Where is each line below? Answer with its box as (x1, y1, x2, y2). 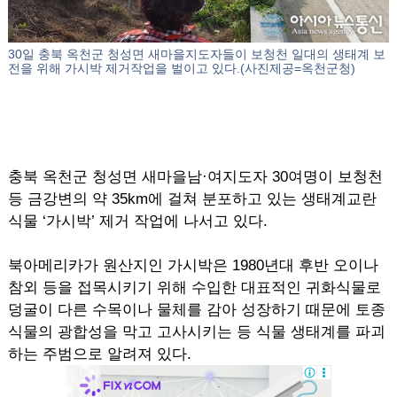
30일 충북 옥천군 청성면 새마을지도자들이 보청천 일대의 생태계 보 (7, 47, 385, 61)
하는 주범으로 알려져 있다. (7, 346, 191, 362)
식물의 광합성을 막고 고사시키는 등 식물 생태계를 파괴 (7, 323, 385, 340)
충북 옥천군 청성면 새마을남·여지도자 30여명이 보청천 (7, 168, 383, 185)
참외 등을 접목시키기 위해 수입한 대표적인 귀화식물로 (7, 279, 381, 296)
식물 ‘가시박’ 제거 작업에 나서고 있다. (7, 213, 268, 230)
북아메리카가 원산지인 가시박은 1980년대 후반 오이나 (7, 257, 378, 274)
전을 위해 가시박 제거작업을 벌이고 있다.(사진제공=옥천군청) (7, 61, 355, 75)
